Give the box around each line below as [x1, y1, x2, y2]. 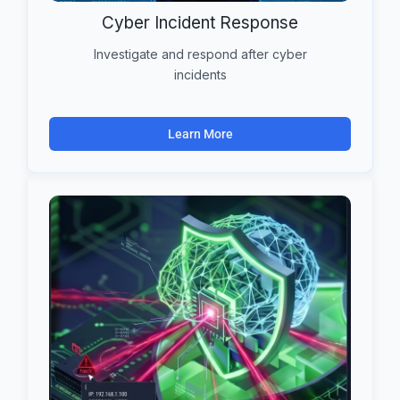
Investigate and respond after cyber [93, 46, 307, 62]
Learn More [167, 126, 233, 141]
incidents [173, 66, 227, 82]
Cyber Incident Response [102, 12, 298, 33]
